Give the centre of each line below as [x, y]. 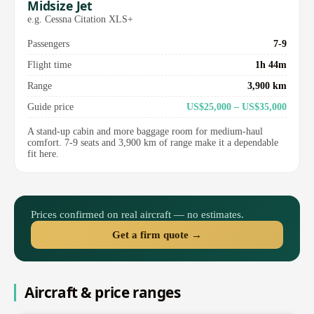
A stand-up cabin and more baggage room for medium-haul [145, 132]
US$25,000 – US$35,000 [237, 107]
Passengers [48, 44]
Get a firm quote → [157, 235]
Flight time [49, 65]
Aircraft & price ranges [103, 293]
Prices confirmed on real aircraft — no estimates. [137, 214]
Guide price [50, 107]
